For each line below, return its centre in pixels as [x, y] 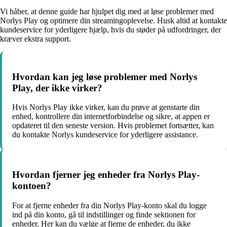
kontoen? [32, 186]
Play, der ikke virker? [57, 88]
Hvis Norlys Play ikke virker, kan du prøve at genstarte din [106, 107]
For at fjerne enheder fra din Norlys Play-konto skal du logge [109, 205]
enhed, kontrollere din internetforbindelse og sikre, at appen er [111, 117]
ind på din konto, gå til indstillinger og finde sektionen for [104, 214]
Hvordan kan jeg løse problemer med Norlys [105, 77]
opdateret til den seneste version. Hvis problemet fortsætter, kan [113, 126]
